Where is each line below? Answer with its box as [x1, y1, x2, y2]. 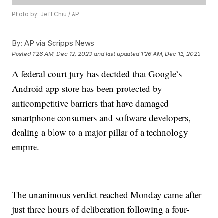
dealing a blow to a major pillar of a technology [12, 126, 189, 139]
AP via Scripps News [22, 38, 95, 48]
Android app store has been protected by [12, 82, 163, 95]
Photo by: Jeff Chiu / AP [12, 10, 80, 18]
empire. [12, 141, 40, 153]
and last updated [94, 50, 140, 57]
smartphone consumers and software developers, [12, 111, 191, 124]
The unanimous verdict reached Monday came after [12, 188, 202, 201]
